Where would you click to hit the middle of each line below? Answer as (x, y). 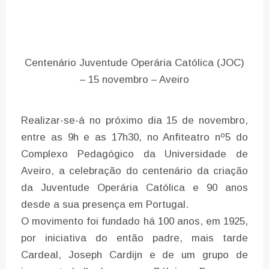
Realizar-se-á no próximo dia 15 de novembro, (134, 121)
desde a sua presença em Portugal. (105, 205)
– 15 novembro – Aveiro (134, 80)
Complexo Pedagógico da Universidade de (134, 154)
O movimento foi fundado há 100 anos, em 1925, (134, 222)
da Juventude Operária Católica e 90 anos (134, 188)
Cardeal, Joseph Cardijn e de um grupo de (134, 255)
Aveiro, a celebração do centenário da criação (134, 171)
